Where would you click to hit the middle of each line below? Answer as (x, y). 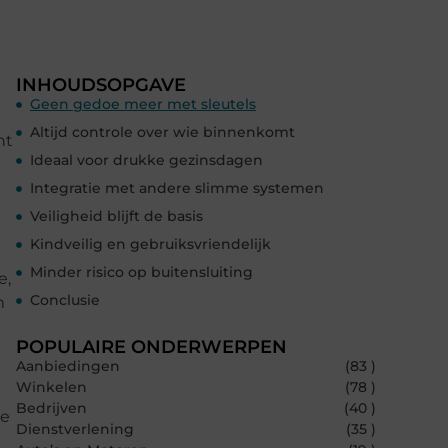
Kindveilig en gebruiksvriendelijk (150, 244)
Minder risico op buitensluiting (141, 272)
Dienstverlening (75, 429)
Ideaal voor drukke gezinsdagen (146, 160)
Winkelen (51, 387)
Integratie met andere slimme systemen (177, 188)
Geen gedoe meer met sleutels (143, 104)
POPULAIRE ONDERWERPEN (151, 347)
